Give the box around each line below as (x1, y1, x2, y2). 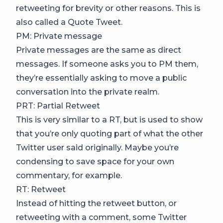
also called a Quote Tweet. (16, 17, 122, 27)
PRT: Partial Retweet (16, 101, 100, 111)
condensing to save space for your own (16, 157, 174, 166)
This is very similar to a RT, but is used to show (16, 115, 203, 124)
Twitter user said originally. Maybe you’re (16, 143, 179, 152)
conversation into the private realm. (16, 87, 159, 97)
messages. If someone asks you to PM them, (16, 59, 198, 69)
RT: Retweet (16, 185, 66, 194)
